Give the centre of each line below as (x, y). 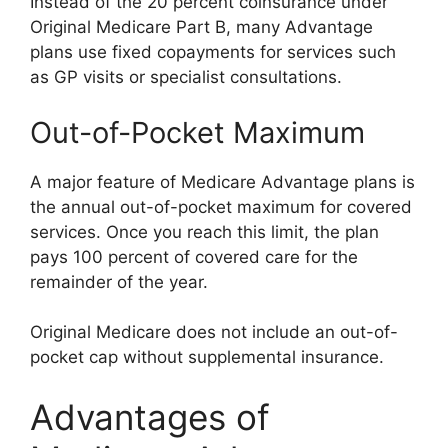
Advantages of (150, 416)
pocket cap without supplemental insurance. (207, 357)
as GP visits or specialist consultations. (186, 77)
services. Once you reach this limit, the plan (204, 231)
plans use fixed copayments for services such (213, 52)
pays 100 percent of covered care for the (194, 256)
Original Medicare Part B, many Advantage (201, 27)
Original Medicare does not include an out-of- (214, 332)
